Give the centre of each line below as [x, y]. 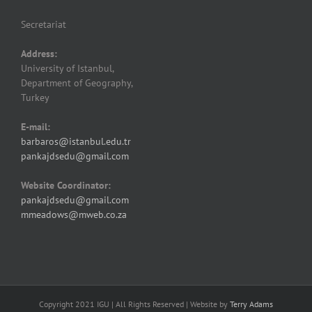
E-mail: [36, 127]
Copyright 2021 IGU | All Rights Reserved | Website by [134, 304]
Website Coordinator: [66, 186]
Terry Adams [251, 304]
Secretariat [44, 25]
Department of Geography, [77, 83]
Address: [39, 54]
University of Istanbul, [68, 69]
